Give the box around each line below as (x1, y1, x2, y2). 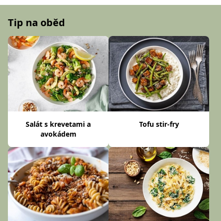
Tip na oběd (8, 16, 65, 30)
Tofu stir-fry (139, 119, 179, 129)
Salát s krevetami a (26, 119, 91, 129)
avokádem (40, 129, 76, 139)
